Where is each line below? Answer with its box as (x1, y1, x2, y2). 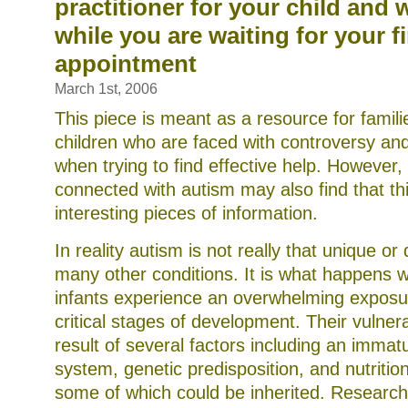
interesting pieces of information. (55, 203, 318, 223)
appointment (55, 50, 197, 77)
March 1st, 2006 (55, 81, 158, 97)
